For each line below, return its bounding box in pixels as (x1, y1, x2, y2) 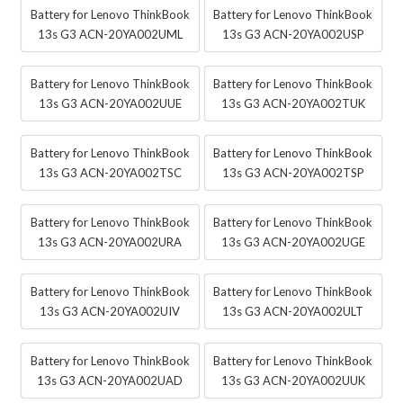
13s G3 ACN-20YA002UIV (40, 304, 181, 319)
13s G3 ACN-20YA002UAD (37, 373, 184, 389)
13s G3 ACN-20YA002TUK (220, 96, 365, 112)
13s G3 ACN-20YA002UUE (38, 96, 182, 112)
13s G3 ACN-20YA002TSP (221, 166, 364, 181)
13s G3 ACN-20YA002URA (38, 235, 183, 250)
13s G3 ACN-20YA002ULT (222, 304, 364, 319)
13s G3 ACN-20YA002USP (221, 27, 364, 42)
